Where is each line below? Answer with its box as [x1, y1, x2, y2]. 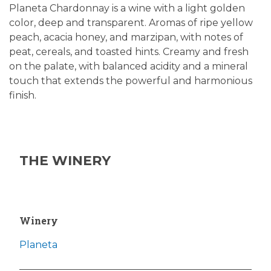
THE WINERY [19, 152, 111, 169]
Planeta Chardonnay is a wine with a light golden [9, 2, 245, 15]
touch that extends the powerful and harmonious [9, 75, 252, 87]
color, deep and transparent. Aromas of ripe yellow [9, 17, 253, 29]
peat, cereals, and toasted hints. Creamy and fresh [9, 46, 249, 58]
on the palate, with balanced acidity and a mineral [9, 60, 248, 73]
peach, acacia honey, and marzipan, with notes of [9, 31, 243, 44]
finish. [9, 90, 36, 102]
